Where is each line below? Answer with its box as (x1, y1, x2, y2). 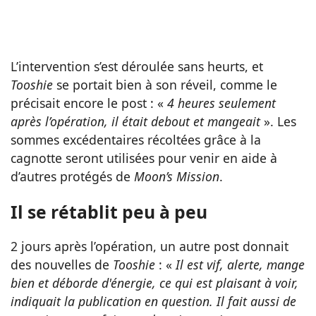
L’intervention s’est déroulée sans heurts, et (11, 58, 263, 75)
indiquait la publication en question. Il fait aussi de (11, 293, 296, 310)
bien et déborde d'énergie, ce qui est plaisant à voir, (11, 274, 298, 291)
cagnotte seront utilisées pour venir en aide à (11, 150, 277, 167)
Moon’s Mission (134, 168, 219, 186)
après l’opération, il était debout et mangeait (11, 113, 264, 130)
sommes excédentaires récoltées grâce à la (11, 131, 261, 149)
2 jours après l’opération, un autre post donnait (11, 238, 288, 255)
